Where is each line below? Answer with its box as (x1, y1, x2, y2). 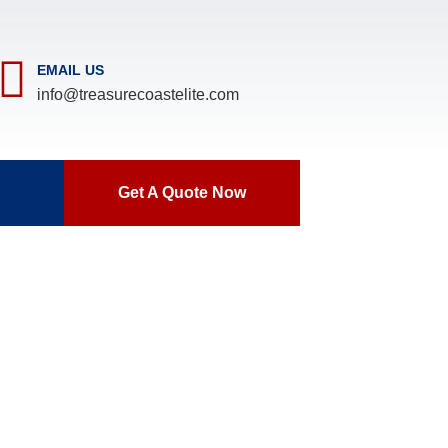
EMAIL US (37, 61, 104, 78)
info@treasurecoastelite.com (37, 85, 239, 103)
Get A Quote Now (117, 184, 246, 201)
